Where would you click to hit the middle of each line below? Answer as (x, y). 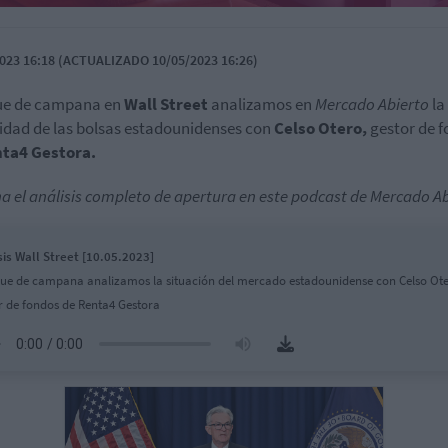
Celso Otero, (322, 127)
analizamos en (263, 103)
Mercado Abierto (372, 103)
